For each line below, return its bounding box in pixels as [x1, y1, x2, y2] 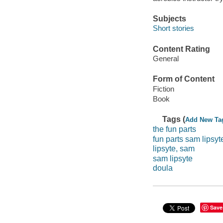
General [152, 54, 179, 63]
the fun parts [152, 124, 196, 133]
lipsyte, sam [152, 144, 195, 153]
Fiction [152, 84, 174, 93]
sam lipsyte [152, 154, 193, 163]
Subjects [152, 14, 186, 23]
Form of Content [152, 75, 215, 84]
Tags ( [162, 115, 186, 124]
